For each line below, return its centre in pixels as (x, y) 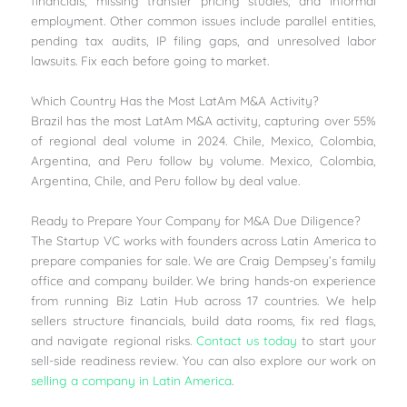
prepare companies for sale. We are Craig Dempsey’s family (203, 260)
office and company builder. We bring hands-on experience (203, 280)
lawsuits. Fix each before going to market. (150, 60)
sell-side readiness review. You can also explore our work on (203, 360)
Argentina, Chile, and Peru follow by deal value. (166, 180)
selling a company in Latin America (132, 380)
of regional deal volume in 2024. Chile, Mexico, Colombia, (203, 140)
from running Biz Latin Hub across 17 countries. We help (203, 300)
